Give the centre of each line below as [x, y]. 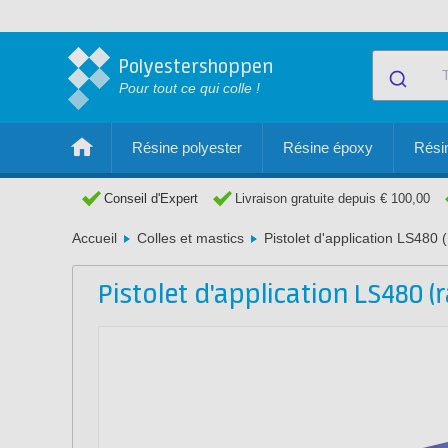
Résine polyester [187, 147]
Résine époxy [328, 147]
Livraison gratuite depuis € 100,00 [332, 198]
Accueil [94, 238]
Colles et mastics [190, 238]
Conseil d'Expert [151, 198]
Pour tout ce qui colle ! [189, 88]
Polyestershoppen [196, 67]
